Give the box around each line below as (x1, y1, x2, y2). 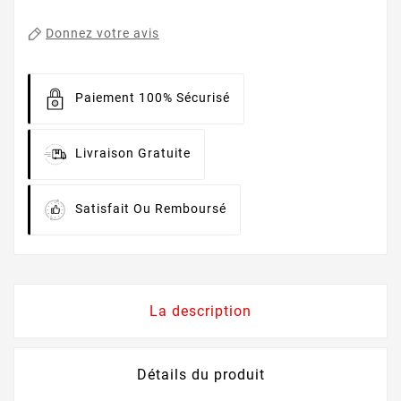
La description (149, 303, 252, 320)
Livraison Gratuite (75, 146, 191, 161)
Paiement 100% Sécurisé (75, 90, 230, 106)
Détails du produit (136, 366, 265, 384)
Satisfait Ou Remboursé (75, 201, 226, 217)
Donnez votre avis (46, 26, 159, 41)
